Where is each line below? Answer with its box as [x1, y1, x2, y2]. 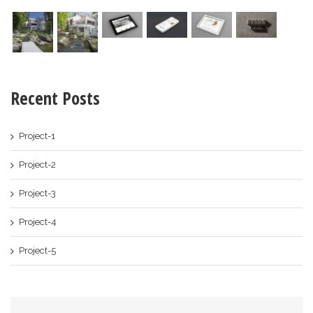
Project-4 [19, 216, 57, 227]
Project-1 [19, 130, 55, 141]
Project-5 [19, 245, 56, 256]
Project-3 [19, 187, 56, 198]
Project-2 [19, 159, 56, 170]
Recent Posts [10, 85, 100, 110]
